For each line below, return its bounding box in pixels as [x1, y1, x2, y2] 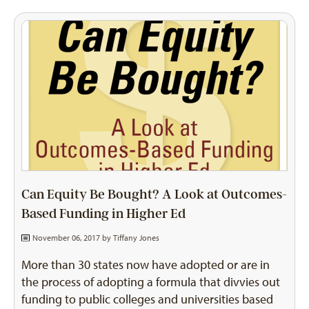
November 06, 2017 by [30, 232, 113, 243]
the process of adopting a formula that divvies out [21, 274, 280, 290]
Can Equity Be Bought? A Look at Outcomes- [21, 186, 287, 202]
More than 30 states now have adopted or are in [21, 257, 270, 272]
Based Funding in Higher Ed [21, 206, 186, 221]
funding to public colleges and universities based [21, 291, 273, 307]
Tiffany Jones [112, 232, 159, 243]
